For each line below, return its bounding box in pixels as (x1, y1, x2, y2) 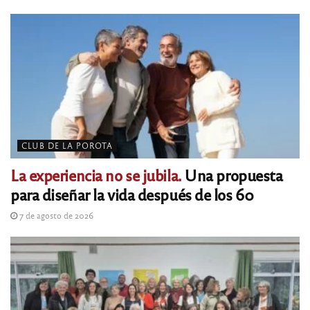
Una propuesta (181, 164, 283, 185)
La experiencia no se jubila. (10, 164, 181, 185)
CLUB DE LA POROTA (21, 140, 113, 150)
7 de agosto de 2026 (17, 209, 93, 221)
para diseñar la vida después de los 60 (10, 183, 254, 204)
